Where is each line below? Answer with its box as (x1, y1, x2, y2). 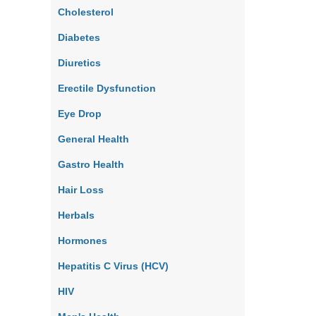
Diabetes (58, 32, 100, 43)
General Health (58, 133, 129, 145)
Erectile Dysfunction (58, 83, 156, 94)
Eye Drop (58, 108, 102, 119)
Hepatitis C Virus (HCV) (58, 260, 169, 272)
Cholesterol (58, 6, 114, 18)
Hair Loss (58, 184, 104, 195)
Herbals (58, 209, 95, 221)
